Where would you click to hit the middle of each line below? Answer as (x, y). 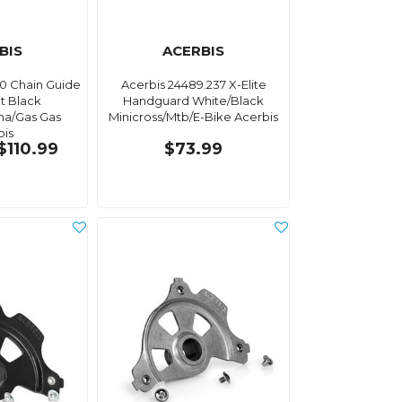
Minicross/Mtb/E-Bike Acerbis (194, 116)
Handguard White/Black (194, 100)
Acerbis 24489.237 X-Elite (193, 84)
